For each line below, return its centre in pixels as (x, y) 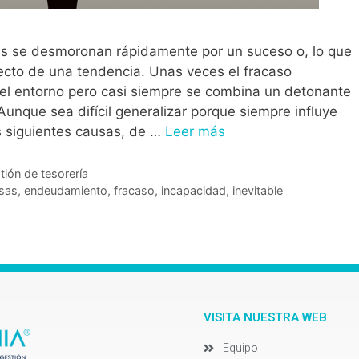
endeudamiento (65, 191)
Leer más (195, 132)
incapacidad (193, 191)
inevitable (257, 191)
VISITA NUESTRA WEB (265, 318)
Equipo (240, 348)
